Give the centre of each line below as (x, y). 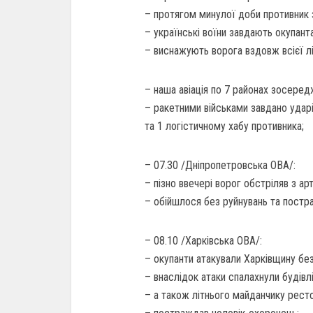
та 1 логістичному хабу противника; (224, 126)
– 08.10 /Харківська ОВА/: (203, 241)
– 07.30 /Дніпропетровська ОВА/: (220, 165)
